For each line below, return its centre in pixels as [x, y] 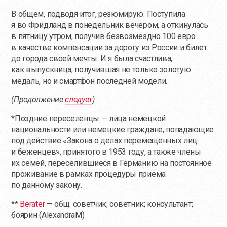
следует [79, 100]
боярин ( [26, 215]
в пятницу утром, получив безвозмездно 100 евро [103, 36]
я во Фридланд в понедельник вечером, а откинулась [110, 25]
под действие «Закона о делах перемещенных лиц [104, 141]
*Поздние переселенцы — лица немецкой [88, 119]
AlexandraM [62, 215]
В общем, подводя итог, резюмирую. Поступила [98, 14]
